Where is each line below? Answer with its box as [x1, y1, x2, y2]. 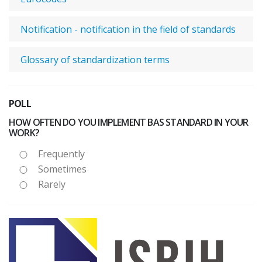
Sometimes [38, 163, 87, 175]
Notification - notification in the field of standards [20, 23, 236, 36]
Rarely [38, 178, 65, 191]
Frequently [38, 147, 85, 160]
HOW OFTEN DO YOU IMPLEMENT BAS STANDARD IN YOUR [9, 116, 249, 129]
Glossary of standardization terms [20, 53, 170, 66]
